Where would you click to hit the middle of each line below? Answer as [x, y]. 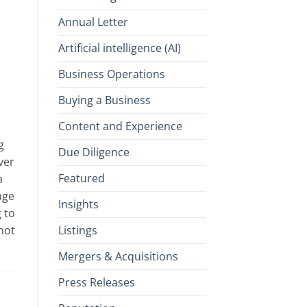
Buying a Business [104, 100]
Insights [78, 204]
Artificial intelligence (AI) [119, 48]
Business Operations [111, 74]
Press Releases [96, 282]
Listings [77, 230]
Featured [81, 178]
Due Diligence [94, 152]
